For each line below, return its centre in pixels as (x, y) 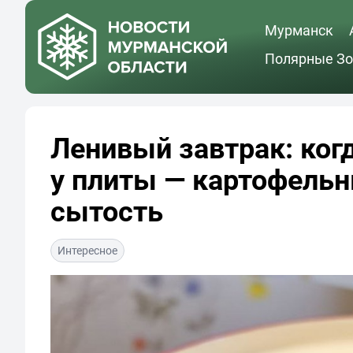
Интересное (87, 251)
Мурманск (299, 30)
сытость (107, 211)
